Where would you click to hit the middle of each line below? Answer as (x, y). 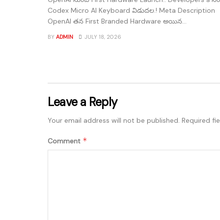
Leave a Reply (82, 102)
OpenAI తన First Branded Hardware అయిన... (117, 21)
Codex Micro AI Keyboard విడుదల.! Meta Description (131, 10)
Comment (65, 141)
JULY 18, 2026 (102, 37)
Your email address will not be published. (114, 120)
